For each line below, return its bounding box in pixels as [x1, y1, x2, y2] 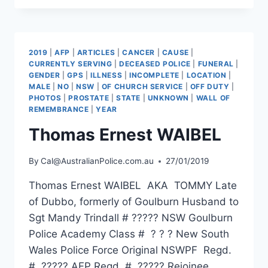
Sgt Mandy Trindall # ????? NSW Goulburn [29, 212, 233, 224]
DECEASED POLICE [118, 59, 191, 68]
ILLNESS [90, 70, 123, 80]
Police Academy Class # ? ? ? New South [29, 228, 229, 240]
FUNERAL [197, 59, 234, 68]
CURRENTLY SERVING [29, 59, 112, 68]
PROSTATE [68, 93, 109, 102]
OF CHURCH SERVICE [101, 81, 183, 91]
